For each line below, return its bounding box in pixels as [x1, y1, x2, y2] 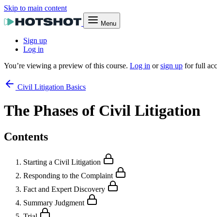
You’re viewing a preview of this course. [4, 62, 130, 70]
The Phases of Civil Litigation [4, 102, 201, 120]
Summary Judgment [23, 198, 86, 207]
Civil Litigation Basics [15, 83, 86, 91]
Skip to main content [4, 4, 67, 12]
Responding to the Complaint [23, 171, 115, 180]
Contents [4, 130, 48, 143]
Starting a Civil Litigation [23, 157, 103, 166]
